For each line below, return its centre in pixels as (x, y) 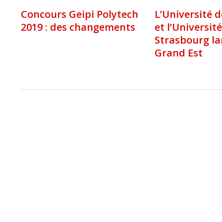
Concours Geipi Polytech (80, 14)
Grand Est (179, 53)
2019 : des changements (78, 27)
